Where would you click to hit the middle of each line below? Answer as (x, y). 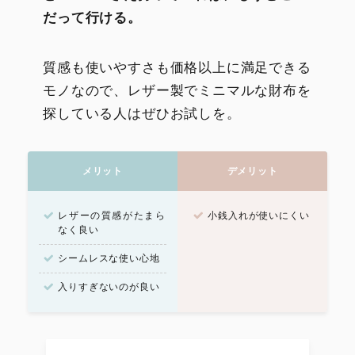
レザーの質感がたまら (112, 216)
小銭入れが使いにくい (259, 216)
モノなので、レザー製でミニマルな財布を (177, 90)
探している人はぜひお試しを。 (142, 113)
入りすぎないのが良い (109, 287)
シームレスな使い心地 (109, 258)
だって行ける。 (92, 17)
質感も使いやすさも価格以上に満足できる (177, 67)
